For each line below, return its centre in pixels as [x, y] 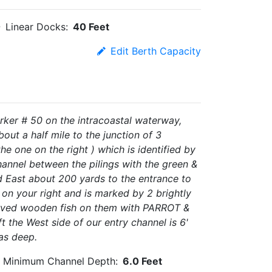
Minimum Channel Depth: [60, 261]
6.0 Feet [142, 261]
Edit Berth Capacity [156, 51]
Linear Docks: [37, 27]
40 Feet [91, 27]
